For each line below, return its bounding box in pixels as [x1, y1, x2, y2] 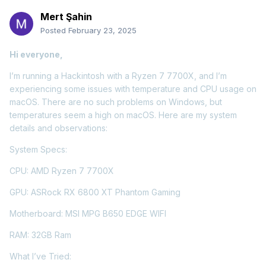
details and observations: [9, 123, 107, 134]
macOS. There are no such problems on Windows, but [9, 97, 222, 107]
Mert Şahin [40, 11, 92, 23]
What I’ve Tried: [9, 251, 71, 262]
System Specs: [9, 144, 67, 155]
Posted [40, 26, 68, 36]
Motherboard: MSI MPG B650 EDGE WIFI [9, 208, 166, 219]
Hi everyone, [9, 49, 63, 60]
